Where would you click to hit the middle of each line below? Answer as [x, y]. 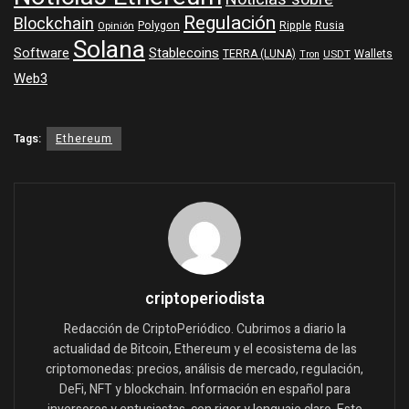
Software [42, 53]
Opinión [116, 26]
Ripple [295, 25]
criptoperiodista [204, 299]
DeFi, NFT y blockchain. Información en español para [204, 389]
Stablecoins [184, 53]
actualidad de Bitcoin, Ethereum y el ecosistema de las [204, 349]
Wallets [373, 53]
